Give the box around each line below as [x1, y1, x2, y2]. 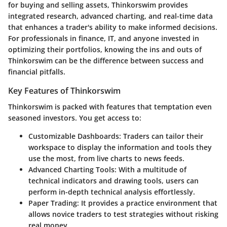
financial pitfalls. [8, 66, 65, 77]
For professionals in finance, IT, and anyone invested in [8, 33, 199, 43]
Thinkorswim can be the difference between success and [8, 55, 204, 65]
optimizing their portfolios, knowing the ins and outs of [8, 44, 202, 54]
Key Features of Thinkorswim [8, 85, 121, 96]
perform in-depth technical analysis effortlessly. [28, 186, 195, 197]
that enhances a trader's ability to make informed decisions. [8, 22, 217, 32]
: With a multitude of [115, 164, 186, 174]
